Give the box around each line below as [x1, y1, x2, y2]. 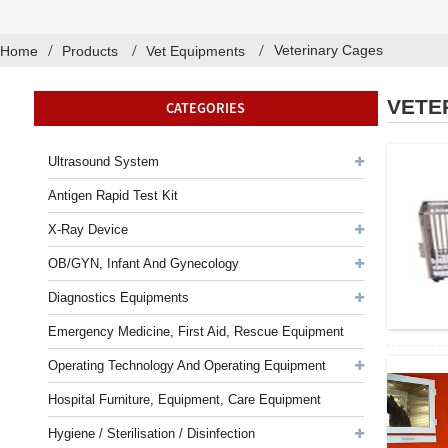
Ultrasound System [47, 154, 159, 169]
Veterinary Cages [273, 41, 383, 58]
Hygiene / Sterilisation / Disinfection [47, 426, 255, 441]
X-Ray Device [47, 222, 128, 237]
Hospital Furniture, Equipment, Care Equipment [47, 392, 321, 407]
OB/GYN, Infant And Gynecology [47, 256, 239, 271]
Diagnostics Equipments [47, 290, 189, 305]
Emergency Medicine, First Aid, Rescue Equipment [47, 324, 344, 339]
